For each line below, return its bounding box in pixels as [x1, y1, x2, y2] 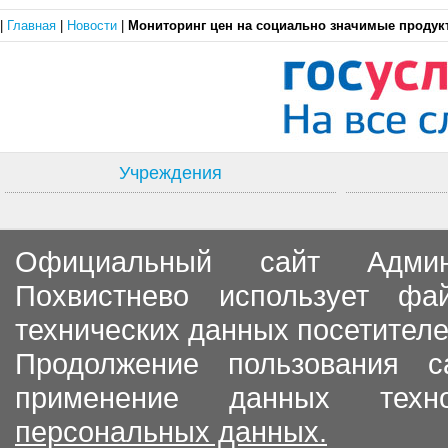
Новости [67, 18, 121, 33]
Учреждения [119, 163, 222, 183]
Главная [7, 18, 60, 33]
